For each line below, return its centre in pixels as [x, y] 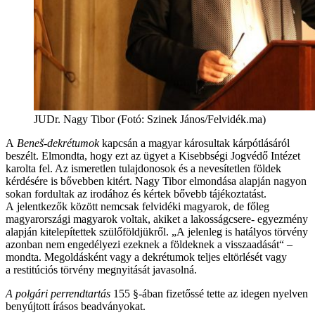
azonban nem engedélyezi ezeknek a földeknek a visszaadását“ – [149, 244]
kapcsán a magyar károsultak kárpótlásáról [194, 143]
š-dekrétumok [69, 143]
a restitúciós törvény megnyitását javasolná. [101, 269]
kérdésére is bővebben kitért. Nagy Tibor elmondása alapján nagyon [156, 181]
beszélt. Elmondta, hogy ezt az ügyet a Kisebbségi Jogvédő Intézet [153, 155]
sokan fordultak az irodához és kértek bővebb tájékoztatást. [136, 193]
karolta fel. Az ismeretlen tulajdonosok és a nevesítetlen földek [143, 168]
